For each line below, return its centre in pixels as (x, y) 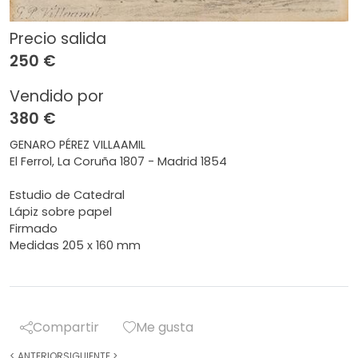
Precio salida (58, 38)
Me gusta (165, 327)
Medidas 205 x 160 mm (75, 245)
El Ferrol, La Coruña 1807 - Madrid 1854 (118, 161)
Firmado (34, 228)
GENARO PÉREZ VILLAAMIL (78, 144)
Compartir (66, 327)
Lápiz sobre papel (61, 211)
